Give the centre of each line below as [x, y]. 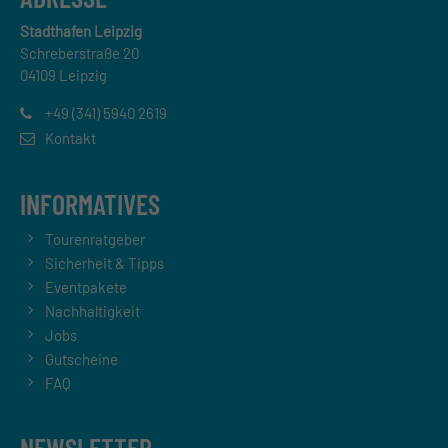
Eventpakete [86, 286]
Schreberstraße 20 [79, 52]
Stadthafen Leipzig [81, 30]
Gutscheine [81, 358]
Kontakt [70, 138]
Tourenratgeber [95, 238]
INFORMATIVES [90, 203]
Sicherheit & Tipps [104, 262]
